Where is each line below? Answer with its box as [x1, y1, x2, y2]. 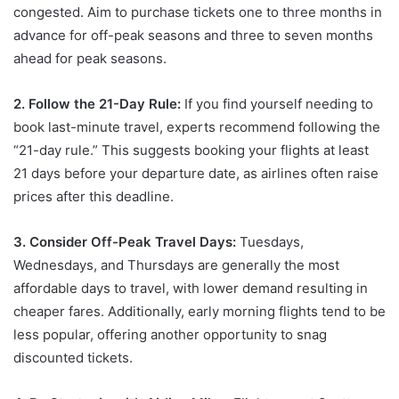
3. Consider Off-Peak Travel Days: [13, 232, 236, 250]
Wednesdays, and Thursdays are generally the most [13, 256, 339, 273]
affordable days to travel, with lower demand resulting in [13, 279, 368, 297]
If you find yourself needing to [181, 94, 373, 112]
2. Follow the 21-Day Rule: [13, 94, 181, 112]
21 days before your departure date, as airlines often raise [13, 164, 379, 182]
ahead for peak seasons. [13, 49, 167, 67]
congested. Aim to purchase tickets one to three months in [13, 3, 382, 20]
